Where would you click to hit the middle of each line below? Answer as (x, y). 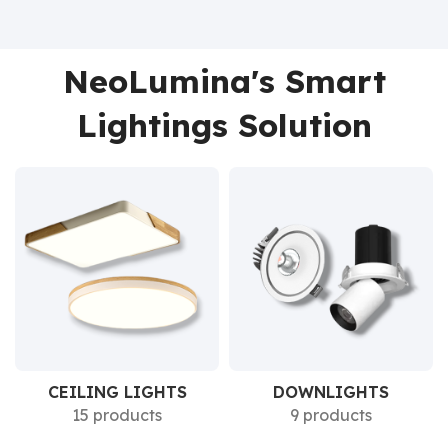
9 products (331, 415)
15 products (117, 415)
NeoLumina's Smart (224, 81)
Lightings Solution (224, 125)
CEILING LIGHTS (117, 392)
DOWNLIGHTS (331, 392)
